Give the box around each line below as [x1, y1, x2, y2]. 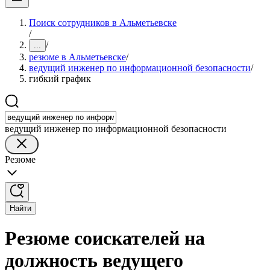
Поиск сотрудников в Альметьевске [29, 17, 177, 28]
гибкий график [29, 74, 91, 84]
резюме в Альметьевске [29, 52, 126, 62]
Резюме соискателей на [5, 227, 205, 250]
